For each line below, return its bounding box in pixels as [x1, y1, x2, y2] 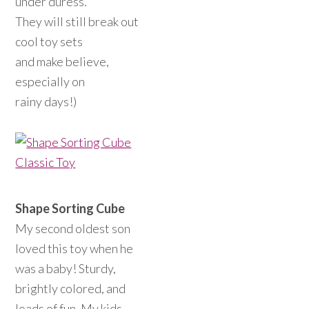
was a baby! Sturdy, [15, 261, 117, 276]
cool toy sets [15, 34, 83, 49]
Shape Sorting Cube [15, 201, 126, 216]
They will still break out [15, 14, 139, 29]
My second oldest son [15, 221, 131, 236]
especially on [15, 74, 86, 89]
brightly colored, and [15, 281, 126, 296]
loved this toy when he [15, 241, 134, 256]
